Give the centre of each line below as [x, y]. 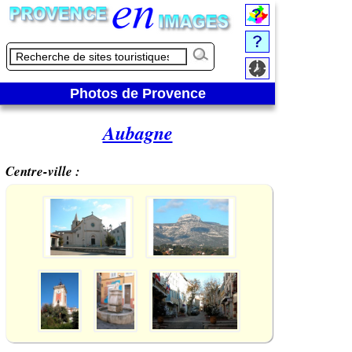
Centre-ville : [43, 171]
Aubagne [137, 133]
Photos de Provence [137, 93]
